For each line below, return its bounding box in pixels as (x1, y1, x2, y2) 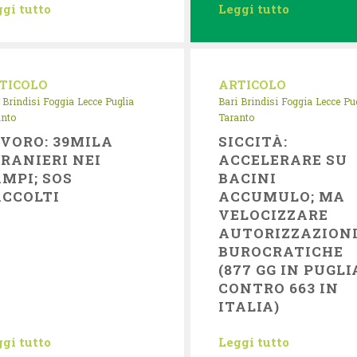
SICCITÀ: (218, 132, 288, 151)
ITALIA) (218, 297, 280, 316)
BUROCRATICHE (218, 242, 344, 261)
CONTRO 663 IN (218, 279, 339, 297)
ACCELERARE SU (218, 151, 348, 169)
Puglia (104, 95, 134, 108)
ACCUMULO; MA (218, 187, 346, 206)
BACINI (218, 169, 277, 187)
